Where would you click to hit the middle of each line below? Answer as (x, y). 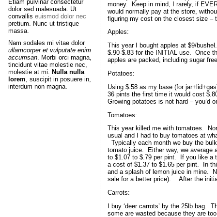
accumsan (23, 57)
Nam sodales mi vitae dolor (46, 43)
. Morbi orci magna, (64, 57)
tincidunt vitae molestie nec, (47, 65)
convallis (21, 16)
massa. (18, 31)
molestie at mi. (30, 72)
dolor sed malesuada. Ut (42, 9)
